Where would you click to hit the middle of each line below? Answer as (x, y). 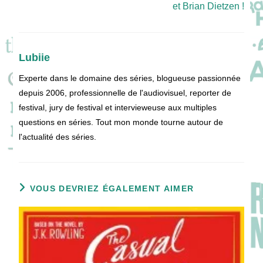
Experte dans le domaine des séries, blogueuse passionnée (130, 78)
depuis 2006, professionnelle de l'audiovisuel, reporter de (125, 93)
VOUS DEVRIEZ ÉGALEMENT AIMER (112, 189)
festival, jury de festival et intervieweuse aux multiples (118, 108)
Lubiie (35, 58)
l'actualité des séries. (58, 137)
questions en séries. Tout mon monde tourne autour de (121, 122)
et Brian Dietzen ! (208, 6)
